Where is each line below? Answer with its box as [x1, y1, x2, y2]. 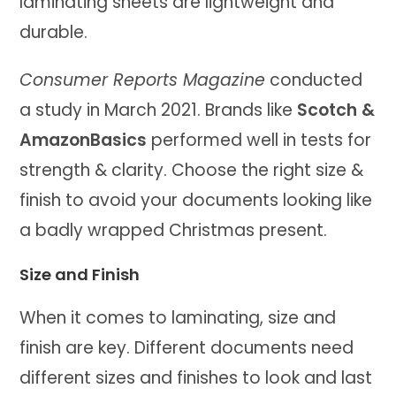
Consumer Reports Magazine [19, 68, 266, 93]
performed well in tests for [147, 128, 372, 153]
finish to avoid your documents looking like [19, 188, 373, 213]
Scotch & [297, 98, 376, 123]
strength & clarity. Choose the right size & [19, 158, 364, 183]
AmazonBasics [19, 128, 148, 153]
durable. [19, 20, 88, 45]
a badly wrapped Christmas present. [19, 218, 328, 243]
